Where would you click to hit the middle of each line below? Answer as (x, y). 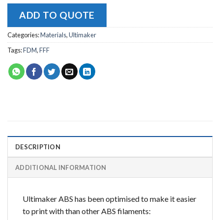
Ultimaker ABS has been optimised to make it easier (110, 198)
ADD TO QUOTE (57, 15)
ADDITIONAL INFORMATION (61, 167)
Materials (53, 35)
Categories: (24, 35)
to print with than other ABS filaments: (87, 211)
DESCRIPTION (38, 147)
